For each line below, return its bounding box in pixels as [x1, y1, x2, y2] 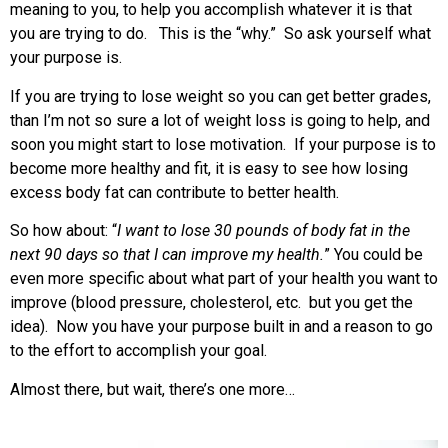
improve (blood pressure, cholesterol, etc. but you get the [10, 293, 413, 313]
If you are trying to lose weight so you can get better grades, [10, 86, 431, 106]
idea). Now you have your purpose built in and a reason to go [10, 317, 433, 337]
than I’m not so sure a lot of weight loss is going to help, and [10, 110, 430, 130]
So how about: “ [10, 221, 117, 241]
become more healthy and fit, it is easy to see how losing [10, 158, 408, 178]
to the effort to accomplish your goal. [10, 341, 267, 361]
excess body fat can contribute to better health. [10, 182, 339, 202]
